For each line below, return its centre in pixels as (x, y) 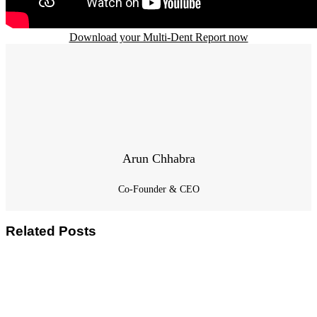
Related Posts (51, 231)
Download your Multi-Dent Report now (158, 37)
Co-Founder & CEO (158, 189)
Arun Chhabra (158, 158)
